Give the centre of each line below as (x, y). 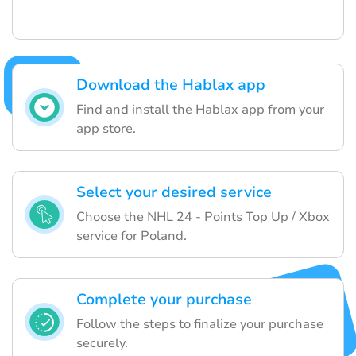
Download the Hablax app (171, 85)
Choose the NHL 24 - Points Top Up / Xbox (203, 217)
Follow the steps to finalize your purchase (200, 324)
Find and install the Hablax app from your (200, 109)
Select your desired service (174, 192)
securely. (102, 343)
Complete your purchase (164, 299)
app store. (106, 128)
